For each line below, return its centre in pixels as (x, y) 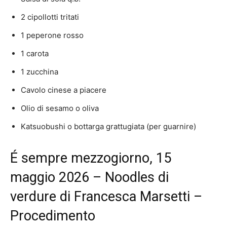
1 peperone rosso (52, 35)
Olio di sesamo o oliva (60, 108)
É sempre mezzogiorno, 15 (91, 158)
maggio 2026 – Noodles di (89, 178)
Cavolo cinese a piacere (64, 90)
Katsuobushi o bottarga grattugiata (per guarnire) (108, 127)
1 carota (35, 54)
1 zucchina (40, 72)
